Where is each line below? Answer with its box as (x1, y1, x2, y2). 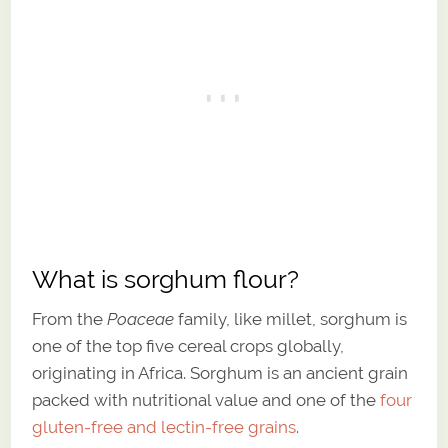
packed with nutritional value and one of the (32, 389, 381, 410)
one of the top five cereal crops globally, (32, 335, 345, 356)
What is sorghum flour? (32, 264, 300, 294)
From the (32, 308, 108, 329)
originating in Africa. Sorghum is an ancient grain (32, 362, 409, 383)
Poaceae (107, 308, 175, 329)
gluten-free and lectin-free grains (32, 416, 297, 437)
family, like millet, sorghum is (174, 308, 408, 329)
